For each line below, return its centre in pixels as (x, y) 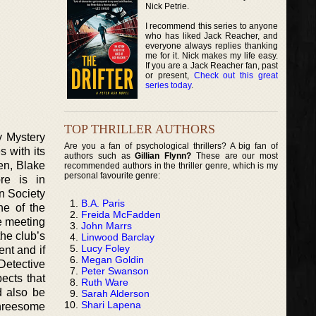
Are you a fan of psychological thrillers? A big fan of (171, 146)
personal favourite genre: (112, 175)
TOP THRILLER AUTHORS (140, 129)
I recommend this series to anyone (212, 26)
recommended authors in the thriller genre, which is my (171, 165)
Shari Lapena (111, 304)
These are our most (235, 156)
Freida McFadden (121, 214)
